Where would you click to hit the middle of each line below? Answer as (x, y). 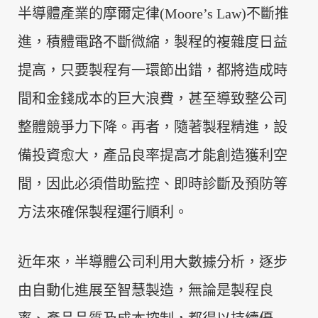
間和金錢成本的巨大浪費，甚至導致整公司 (153, 99)
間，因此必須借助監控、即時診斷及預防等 (153, 184)
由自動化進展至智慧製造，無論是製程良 (146, 290)
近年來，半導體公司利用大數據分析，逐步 (153, 262)
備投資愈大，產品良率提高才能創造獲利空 (153, 155)
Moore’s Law (203, 13)
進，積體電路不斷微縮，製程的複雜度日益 (153, 42)
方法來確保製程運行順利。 (103, 212)
